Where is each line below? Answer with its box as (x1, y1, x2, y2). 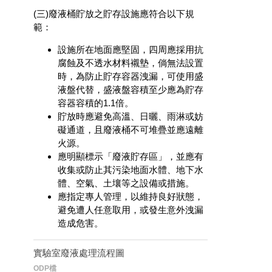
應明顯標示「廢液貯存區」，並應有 (58, 151, 203, 161)
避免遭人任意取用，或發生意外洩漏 (58, 204, 203, 215)
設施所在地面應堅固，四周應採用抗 (58, 44, 203, 55)
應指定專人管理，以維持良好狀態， (58, 191, 203, 202)
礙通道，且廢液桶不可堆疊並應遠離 (58, 124, 203, 135)
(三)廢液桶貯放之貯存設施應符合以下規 (33, 8, 194, 19)
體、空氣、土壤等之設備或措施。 (58, 177, 194, 188)
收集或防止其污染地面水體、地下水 (58, 164, 203, 175)
